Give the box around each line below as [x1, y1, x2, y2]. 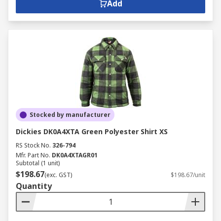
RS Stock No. [16, 141, 51, 149]
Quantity [16, 181, 52, 191]
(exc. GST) [44, 171, 72, 179]
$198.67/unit [171, 171, 205, 179]
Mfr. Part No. [16, 151, 50, 159]
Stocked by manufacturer [30, 110, 110, 119]
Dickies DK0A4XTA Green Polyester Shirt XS [16, 127, 168, 136]
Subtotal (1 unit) [16, 159, 60, 167]
